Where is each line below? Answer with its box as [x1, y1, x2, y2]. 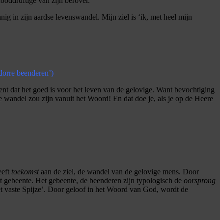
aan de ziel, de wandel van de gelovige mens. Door [39, 167, 199, 176]
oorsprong [184, 176, 216, 185]
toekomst [11, 167, 39, 176]
